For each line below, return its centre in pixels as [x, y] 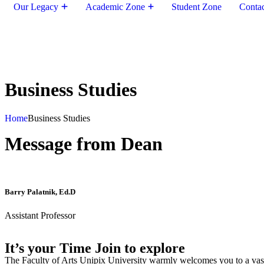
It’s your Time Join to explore [95, 248]
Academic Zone [115, 7]
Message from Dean [84, 144]
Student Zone [197, 7]
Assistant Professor [40, 215]
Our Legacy [36, 7]
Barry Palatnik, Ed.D [40, 192]
